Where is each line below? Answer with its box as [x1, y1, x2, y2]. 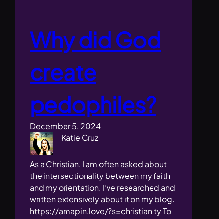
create [30, 58, 97, 86]
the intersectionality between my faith [30, 171, 171, 181]
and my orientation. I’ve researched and [30, 182, 175, 193]
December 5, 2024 [30, 121, 101, 131]
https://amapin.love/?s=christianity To [30, 206, 172, 217]
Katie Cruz [61, 132, 99, 143]
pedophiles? [30, 90, 157, 118]
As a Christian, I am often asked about [30, 159, 167, 170]
